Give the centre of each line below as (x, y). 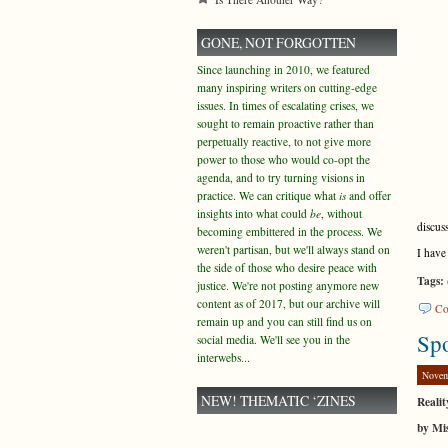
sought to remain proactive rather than (285, 123)
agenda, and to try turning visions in (281, 177)
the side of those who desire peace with (287, 267)
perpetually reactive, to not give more (284, 141)
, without (341, 213)
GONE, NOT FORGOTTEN (278, 42)
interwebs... (223, 357)
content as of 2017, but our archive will (288, 303)
